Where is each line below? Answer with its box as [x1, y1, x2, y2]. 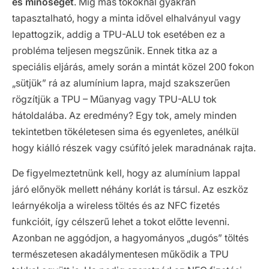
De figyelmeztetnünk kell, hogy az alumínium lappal [12, 167, 240, 180]
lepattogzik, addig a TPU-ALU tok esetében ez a [12, 28, 225, 41]
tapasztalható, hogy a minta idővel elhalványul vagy [12, 12, 241, 25]
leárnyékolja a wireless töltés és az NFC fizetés [12, 199, 220, 212]
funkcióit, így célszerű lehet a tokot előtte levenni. [12, 216, 229, 228]
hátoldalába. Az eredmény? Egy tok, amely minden [12, 109, 237, 122]
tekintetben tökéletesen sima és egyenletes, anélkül [12, 125, 239, 138]
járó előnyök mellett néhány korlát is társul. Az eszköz [12, 183, 249, 196]
